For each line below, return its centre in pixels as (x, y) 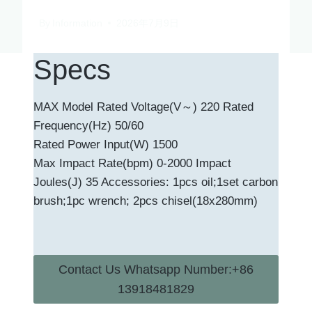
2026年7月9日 (148, 23)
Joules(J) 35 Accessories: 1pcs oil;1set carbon (156, 182)
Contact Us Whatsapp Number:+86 (156, 269)
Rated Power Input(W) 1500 (106, 144)
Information (78, 23)
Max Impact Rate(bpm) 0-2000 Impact (132, 163)
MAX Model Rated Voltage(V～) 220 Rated (143, 107)
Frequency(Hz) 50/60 (88, 125)
